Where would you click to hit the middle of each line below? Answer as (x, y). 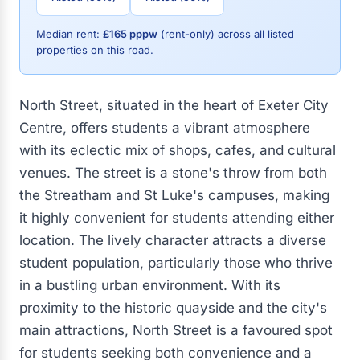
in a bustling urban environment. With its (150, 285)
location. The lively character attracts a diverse (173, 240)
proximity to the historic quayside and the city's (173, 308)
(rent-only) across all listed (226, 34)
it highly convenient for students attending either (177, 218)
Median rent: (70, 34)
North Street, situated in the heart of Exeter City (174, 105)
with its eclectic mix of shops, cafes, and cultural (178, 150)
